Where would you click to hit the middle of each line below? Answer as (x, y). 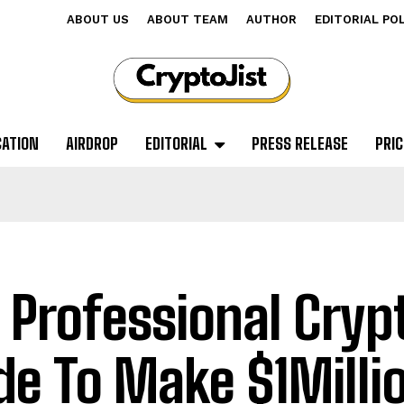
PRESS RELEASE (299, 144)
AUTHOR (271, 19)
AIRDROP (92, 144)
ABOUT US (98, 19)
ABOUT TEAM (188, 19)
